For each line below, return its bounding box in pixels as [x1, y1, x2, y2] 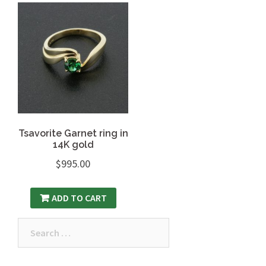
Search [17, 219, 46, 232]
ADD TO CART [51, 192, 107, 204]
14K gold [52, 138, 94, 150]
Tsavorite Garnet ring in [18, 127, 128, 139]
